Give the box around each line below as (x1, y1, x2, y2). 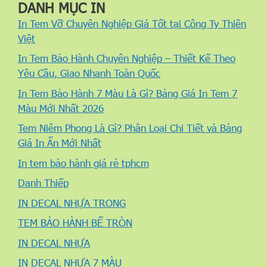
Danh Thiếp (18, 176, 69, 189)
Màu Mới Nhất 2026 (18, 101, 104, 114)
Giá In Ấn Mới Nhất (18, 136, 101, 149)
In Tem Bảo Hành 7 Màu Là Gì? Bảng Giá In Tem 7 (18, 86, 237, 100)
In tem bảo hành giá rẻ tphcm (18, 156, 149, 169)
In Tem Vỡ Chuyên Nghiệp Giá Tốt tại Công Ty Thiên (18, 17, 246, 30)
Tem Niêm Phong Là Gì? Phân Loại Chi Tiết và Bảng (18, 122, 242, 134)
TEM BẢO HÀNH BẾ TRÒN (18, 216, 132, 229)
